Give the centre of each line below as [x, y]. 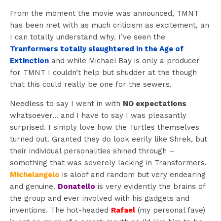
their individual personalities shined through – [92, 151]
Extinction [29, 60]
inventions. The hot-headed [60, 210]
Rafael [123, 210]
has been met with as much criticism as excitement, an [110, 25]
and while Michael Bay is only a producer [124, 60]
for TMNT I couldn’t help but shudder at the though [103, 72]
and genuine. [34, 186]
